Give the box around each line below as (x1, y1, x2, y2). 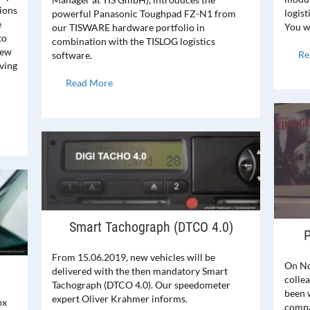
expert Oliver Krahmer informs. (52, 292, 188, 304)
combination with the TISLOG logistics (52, 35, 215, 48)
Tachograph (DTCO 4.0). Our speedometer (52, 278, 230, 291)
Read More (66, 77, 113, 89)
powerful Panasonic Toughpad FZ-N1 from (52, 8, 236, 20)
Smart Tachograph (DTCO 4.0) (69, 218, 233, 235)
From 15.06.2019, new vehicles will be (52, 250, 215, 263)
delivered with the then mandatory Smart (52, 264, 228, 277)
